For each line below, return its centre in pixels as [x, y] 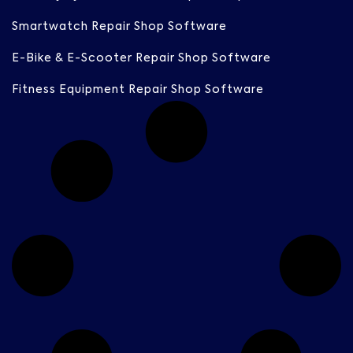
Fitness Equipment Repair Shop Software [138, 89]
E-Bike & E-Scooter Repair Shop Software [141, 58]
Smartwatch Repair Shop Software [119, 26]
